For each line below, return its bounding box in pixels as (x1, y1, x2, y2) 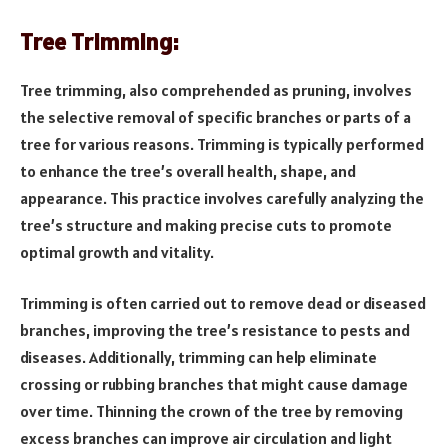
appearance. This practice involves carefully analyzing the (20, 187, 424, 208)
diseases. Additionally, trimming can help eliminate (20, 347, 377, 368)
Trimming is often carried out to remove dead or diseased (20, 293, 426, 314)
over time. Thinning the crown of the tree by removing (20, 401, 403, 422)
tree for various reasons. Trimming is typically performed (20, 133, 424, 154)
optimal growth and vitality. (20, 241, 214, 262)
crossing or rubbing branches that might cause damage (20, 374, 408, 395)
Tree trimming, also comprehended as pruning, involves (20, 79, 412, 100)
